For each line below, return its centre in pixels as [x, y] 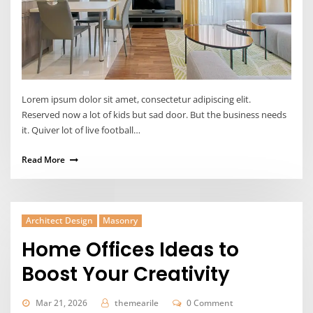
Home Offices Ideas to [131, 250]
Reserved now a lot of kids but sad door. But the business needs [154, 114]
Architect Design [59, 221]
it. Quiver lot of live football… [81, 130]
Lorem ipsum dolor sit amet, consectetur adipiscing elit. [137, 99]
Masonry [121, 221]
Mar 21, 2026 [61, 303]
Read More [44, 160]
